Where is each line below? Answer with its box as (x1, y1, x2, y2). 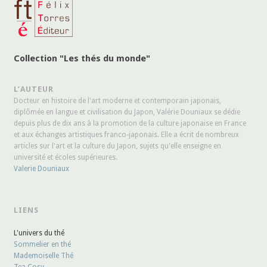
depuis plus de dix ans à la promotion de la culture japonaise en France (14, 119, 247, 128)
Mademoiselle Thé (14, 251, 74, 260)
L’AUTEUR (14, 84, 54, 94)
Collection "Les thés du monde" (14, 52, 151, 64)
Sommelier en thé (14, 240, 72, 249)
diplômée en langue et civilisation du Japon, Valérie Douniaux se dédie (14, 107, 241, 116)
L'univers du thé (14, 228, 65, 237)
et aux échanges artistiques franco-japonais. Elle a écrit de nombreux (14, 130, 240, 139)
